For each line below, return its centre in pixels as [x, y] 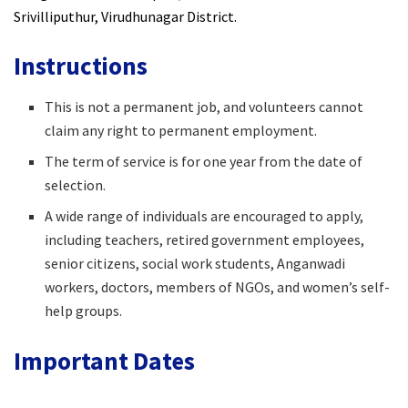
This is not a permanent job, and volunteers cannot [204, 106]
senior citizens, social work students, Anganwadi [195, 263]
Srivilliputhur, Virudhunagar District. [125, 17]
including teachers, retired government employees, [205, 239]
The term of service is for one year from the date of [204, 161]
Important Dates [104, 360]
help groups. [84, 310]
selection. [76, 184]
